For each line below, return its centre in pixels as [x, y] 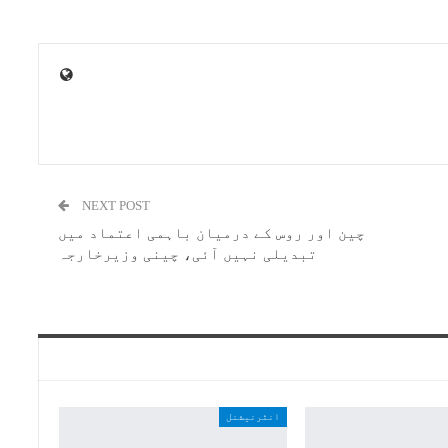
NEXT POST [116, 206]
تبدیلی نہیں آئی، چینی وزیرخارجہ [188, 254]
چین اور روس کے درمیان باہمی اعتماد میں [212, 233]
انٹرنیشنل [252, 417]
